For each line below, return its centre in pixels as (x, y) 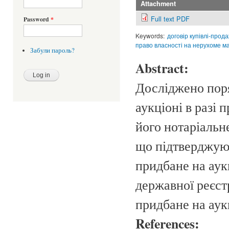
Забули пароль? (52, 50)
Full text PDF (170, 18)
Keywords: (150, 35)
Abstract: (164, 68)
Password (37, 19)
